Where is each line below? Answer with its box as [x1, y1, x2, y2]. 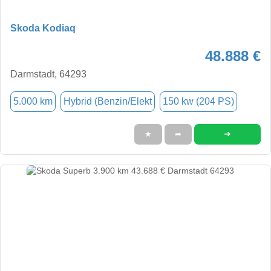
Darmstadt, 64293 [10, 68, 87, 79]
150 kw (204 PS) [163, 96, 234, 106]
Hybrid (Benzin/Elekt [64, 96, 152, 106]
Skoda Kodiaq [10, 22, 76, 33]
